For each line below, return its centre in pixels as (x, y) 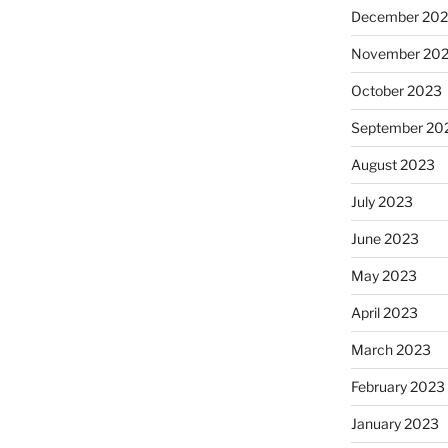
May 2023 (383, 275)
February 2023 (397, 386)
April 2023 (384, 312)
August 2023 (392, 164)
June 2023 (384, 238)
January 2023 (394, 423)
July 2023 (381, 201)
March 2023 (390, 349)
